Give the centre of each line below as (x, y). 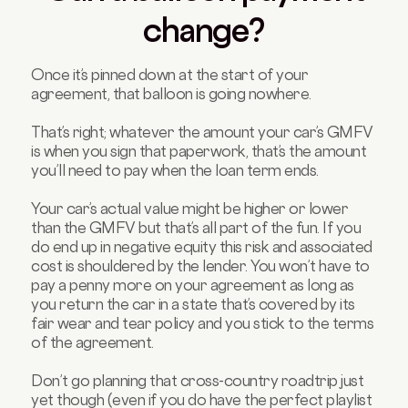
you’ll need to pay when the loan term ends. (175, 170)
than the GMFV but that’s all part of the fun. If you (196, 227)
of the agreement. (92, 342)
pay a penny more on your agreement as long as (193, 285)
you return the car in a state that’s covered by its (193, 304)
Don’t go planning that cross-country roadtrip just (198, 380)
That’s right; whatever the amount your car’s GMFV (202, 132)
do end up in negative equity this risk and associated (202, 246)
